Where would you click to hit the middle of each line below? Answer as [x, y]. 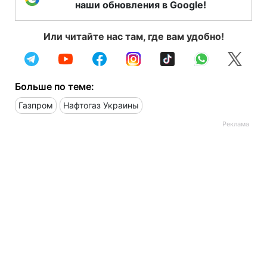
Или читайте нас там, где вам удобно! [133, 36]
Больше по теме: [55, 86]
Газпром [36, 105]
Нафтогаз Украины [101, 105]
